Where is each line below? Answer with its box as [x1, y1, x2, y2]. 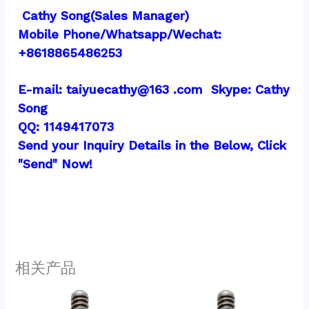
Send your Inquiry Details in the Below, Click [18, 137, 287, 152]
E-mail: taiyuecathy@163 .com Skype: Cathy [18, 81, 290, 97]
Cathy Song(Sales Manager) [18, 8, 190, 23]
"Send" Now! [18, 156, 93, 171]
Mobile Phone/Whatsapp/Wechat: [18, 26, 222, 41]
